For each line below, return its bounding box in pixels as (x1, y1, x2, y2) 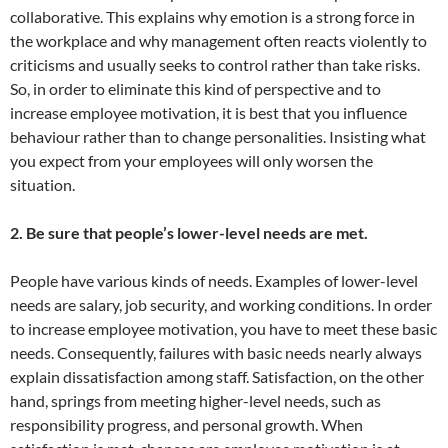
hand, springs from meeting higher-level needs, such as (10, 390, 381, 410)
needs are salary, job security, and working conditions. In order (10, 294, 432, 314)
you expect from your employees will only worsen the (10, 150, 373, 170)
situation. (10, 174, 75, 194)
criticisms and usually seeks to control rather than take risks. (10, 54, 420, 74)
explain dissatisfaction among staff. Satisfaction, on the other (10, 366, 424, 386)
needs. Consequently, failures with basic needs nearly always (10, 342, 422, 362)
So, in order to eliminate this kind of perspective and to (10, 78, 381, 98)
